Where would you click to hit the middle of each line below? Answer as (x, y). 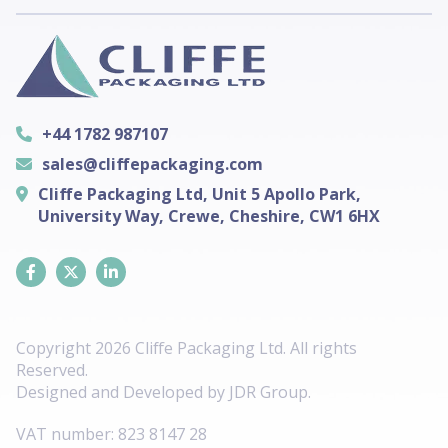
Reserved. (52, 370)
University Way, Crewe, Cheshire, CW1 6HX (209, 215)
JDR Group (268, 392)
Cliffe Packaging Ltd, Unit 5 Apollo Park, (199, 193)
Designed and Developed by (122, 392)
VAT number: (65, 434)
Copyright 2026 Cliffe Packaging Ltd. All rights (186, 348)
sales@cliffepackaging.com (152, 163)
